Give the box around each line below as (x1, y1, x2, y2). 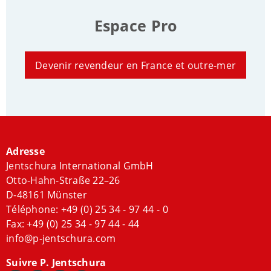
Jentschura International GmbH (6, 159, 154, 173)
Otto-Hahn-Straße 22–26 (6, 174, 120, 188)
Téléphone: (6, 203, 61, 217)
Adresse (6, 145, 45, 158)
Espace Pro (94, 15, 177, 36)
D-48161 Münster (6, 188, 87, 202)
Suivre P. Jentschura (6, 256, 106, 270)
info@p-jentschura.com (6, 232, 116, 246)
